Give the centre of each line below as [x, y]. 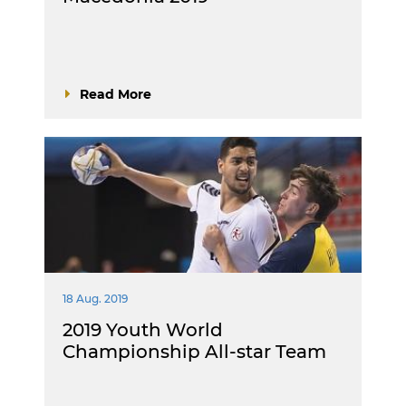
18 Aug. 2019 [95, 298]
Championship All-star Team [194, 351]
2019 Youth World [143, 329]
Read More [116, 94]
